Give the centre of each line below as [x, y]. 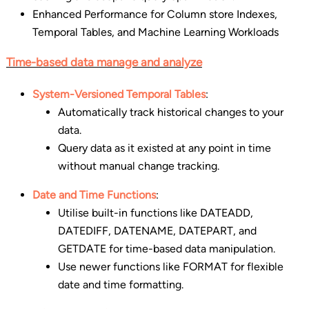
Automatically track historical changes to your [171, 112]
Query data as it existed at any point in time [165, 148]
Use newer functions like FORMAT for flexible [171, 267]
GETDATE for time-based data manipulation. [167, 249]
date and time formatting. [121, 285]
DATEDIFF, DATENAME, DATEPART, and [158, 231]
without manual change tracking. [139, 166]
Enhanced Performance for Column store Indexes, [154, 14]
